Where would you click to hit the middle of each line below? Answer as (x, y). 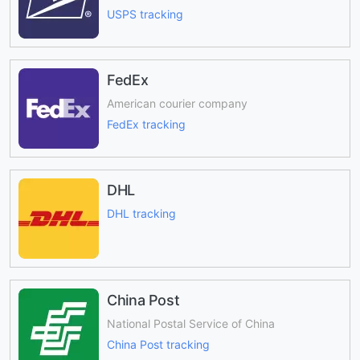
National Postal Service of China (191, 323)
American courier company (177, 103)
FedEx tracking (146, 125)
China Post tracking (158, 345)
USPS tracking (145, 14)
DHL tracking (141, 213)
